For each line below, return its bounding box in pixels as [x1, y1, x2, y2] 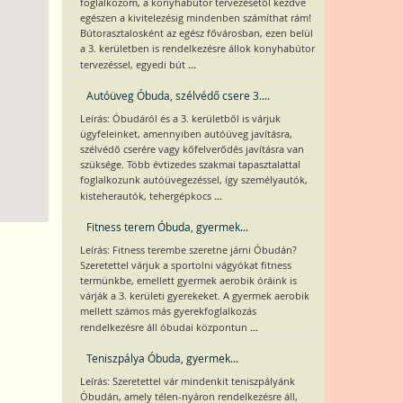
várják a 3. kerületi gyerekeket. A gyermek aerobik [79, 290, 309, 302]
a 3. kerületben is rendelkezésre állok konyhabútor [79, 42, 315, 55]
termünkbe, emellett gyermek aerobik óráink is [79, 274, 297, 287]
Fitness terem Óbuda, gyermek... [85, 219, 248, 234]
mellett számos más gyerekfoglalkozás [79, 305, 256, 318]
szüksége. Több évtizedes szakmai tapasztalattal [79, 158, 300, 171]
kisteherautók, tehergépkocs [79, 190, 214, 202]
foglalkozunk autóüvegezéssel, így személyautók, [79, 174, 308, 186]
